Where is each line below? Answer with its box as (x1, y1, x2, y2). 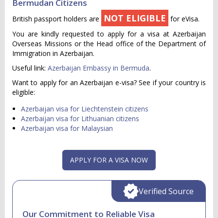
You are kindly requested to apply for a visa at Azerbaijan (12, 29, 206, 38)
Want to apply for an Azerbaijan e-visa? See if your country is (12, 78, 206, 87)
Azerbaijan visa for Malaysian (21, 124, 113, 133)
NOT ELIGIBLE (104, 12, 166, 24)
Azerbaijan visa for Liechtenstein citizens (21, 104, 148, 113)
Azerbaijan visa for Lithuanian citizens (21, 114, 139, 123)
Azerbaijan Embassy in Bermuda (48, 63, 149, 73)
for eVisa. (168, 14, 200, 23)
